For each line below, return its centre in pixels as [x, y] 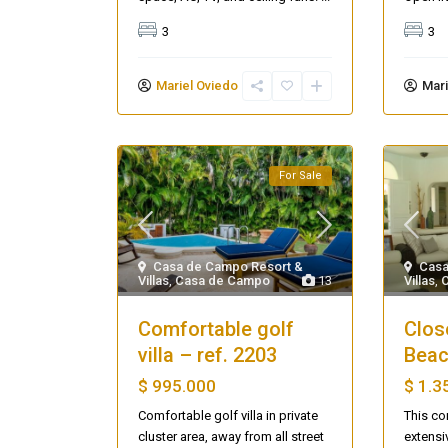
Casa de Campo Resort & [228, 267]
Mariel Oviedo [197, 86]
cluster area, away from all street [231, 437]
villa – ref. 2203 [207, 355]
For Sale [300, 176]
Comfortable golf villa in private [228, 416]
